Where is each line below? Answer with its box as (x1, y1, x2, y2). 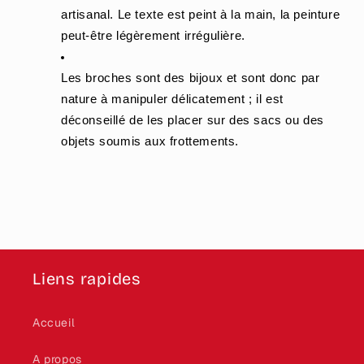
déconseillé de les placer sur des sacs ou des (61, 114, 325, 128)
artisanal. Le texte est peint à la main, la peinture (61, 8, 340, 22)
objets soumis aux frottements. (61, 135, 240, 149)
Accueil (32, 315, 76, 331)
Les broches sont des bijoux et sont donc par (61, 71, 320, 85)
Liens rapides (32, 269, 141, 289)
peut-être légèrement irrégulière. (61, 29, 245, 43)
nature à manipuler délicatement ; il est (61, 93, 284, 106)
